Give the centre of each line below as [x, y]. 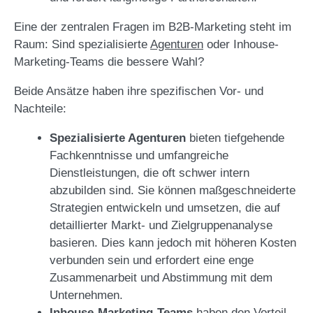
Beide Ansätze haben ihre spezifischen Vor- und [139, 91]
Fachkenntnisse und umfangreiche [139, 155]
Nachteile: [40, 109]
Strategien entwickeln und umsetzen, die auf [165, 208]
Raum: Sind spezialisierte [82, 44]
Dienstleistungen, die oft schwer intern [150, 173]
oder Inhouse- [241, 44]
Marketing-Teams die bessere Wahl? [109, 62]
